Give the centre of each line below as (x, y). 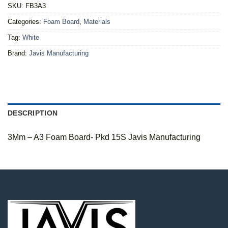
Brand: (18, 53)
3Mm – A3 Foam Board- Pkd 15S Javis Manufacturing (104, 137)
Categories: (25, 22)
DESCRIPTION (33, 113)
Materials (97, 22)
